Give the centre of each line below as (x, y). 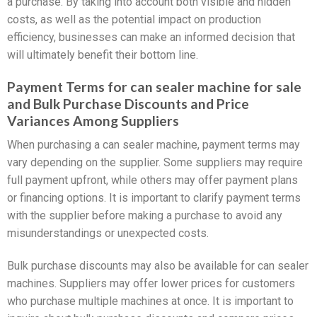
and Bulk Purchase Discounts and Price (128, 103)
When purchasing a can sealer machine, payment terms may (154, 145)
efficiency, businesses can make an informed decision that (151, 37)
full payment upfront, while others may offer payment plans (152, 180)
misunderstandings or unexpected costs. (108, 234)
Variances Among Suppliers (93, 120)
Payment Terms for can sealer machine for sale (154, 86)
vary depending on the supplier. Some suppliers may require (155, 163)
